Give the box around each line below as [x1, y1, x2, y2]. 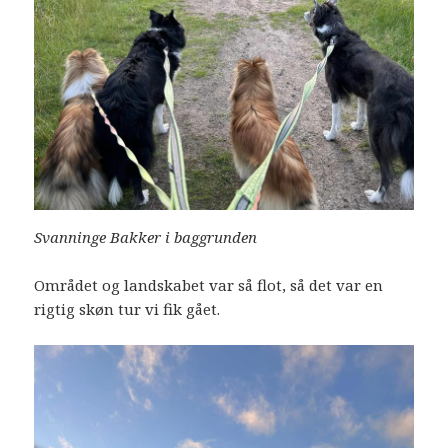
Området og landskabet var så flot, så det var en [34, 275, 384, 296]
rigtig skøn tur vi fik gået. [34, 299, 221, 320]
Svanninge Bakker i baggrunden [34, 227, 258, 248]
